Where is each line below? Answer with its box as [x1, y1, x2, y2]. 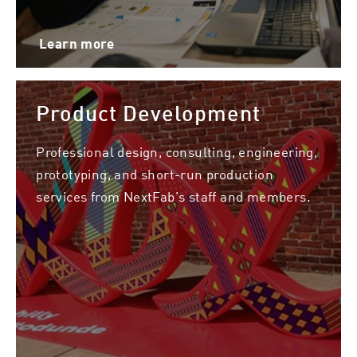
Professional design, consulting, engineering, [36, 141, 318, 161]
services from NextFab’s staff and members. [36, 186, 311, 206]
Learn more [38, 35, 114, 53]
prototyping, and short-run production [36, 163, 273, 183]
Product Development [36, 100, 261, 127]
